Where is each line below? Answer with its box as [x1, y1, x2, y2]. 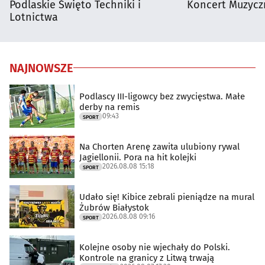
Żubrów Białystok [79, 202, 149, 214]
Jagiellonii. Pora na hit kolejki [79, 152, 196, 163]
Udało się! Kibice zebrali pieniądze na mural [79, 192, 254, 203]
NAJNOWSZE [9, 60, 73, 75]
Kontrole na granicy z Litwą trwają [79, 253, 214, 264]
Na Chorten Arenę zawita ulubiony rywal [79, 141, 240, 153]
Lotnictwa [9, 10, 58, 24]
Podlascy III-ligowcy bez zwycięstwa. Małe [79, 91, 245, 102]
